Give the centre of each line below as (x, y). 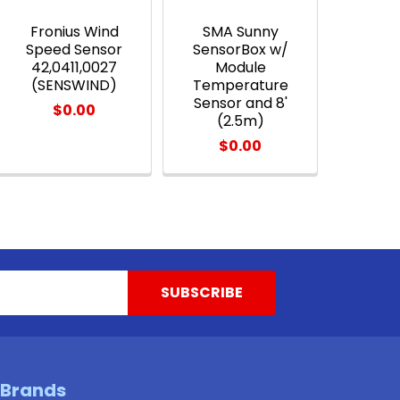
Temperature (240, 85)
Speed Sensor (75, 49)
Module (240, 67)
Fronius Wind (74, 31)
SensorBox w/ (240, 49)
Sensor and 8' (240, 103)
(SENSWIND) (75, 85)
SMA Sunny (240, 31)
